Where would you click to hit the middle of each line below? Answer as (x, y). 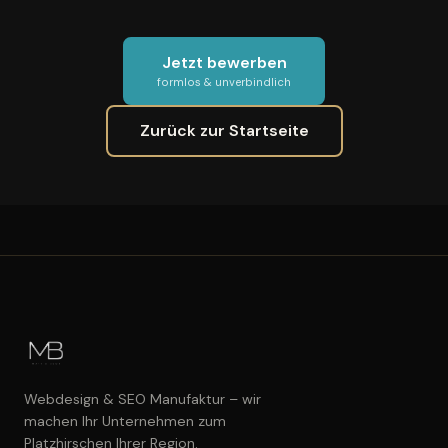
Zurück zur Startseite (224, 131)
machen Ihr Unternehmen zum (125, 421)
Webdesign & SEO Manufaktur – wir (142, 399)
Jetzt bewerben (224, 63)
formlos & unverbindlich (224, 82)
